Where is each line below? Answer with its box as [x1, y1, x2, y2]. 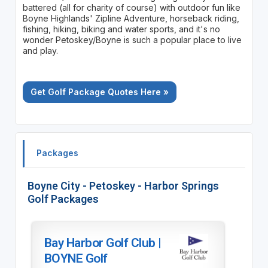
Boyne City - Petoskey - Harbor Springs [27, 179, 219, 192]
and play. [22, 45, 58, 56]
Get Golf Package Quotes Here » [30, 86, 169, 97]
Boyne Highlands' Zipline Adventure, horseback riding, [22, 13, 239, 23]
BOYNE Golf [44, 251, 108, 266]
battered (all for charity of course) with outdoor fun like [22, 2, 240, 13]
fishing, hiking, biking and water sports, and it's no [22, 23, 220, 34]
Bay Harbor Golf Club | [44, 235, 162, 250]
